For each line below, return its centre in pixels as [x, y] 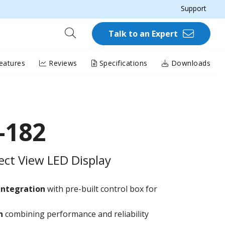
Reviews [62, 63]
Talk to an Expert [143, 34]
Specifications [122, 63]
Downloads [190, 63]
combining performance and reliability [77, 214]
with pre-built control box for [101, 189]
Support [194, 8]
